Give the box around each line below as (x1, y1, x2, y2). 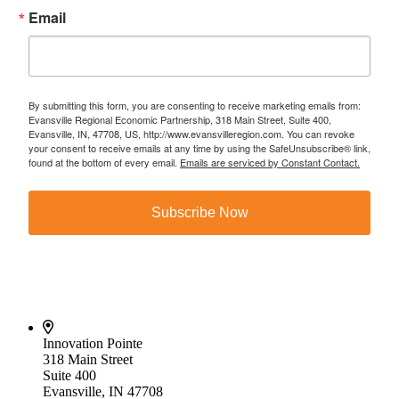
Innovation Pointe (43, 335, 142, 351)
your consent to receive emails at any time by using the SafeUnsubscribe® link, (28, 140, 370, 155)
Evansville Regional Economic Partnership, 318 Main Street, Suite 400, (28, 111, 331, 126)
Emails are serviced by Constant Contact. (180, 154, 360, 169)
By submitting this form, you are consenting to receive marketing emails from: (28, 97, 361, 112)
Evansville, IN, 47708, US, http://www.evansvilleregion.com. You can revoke (28, 126, 354, 141)
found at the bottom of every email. (28, 154, 180, 169)
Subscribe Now (151, 204, 248, 220)
